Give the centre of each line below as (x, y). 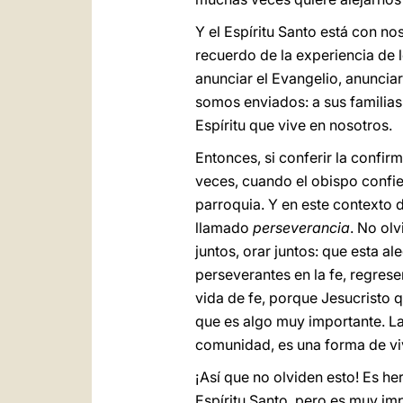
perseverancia (301, 228)
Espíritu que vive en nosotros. (294, 125)
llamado (224, 228)
